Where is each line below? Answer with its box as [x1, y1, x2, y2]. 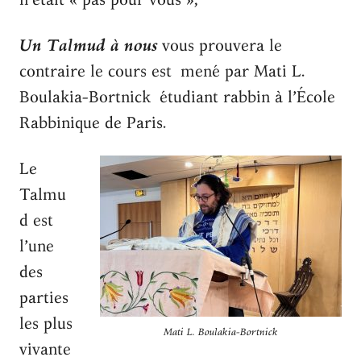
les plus [19, 312, 73, 334]
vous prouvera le [162, 34, 282, 56]
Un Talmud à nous [19, 34, 157, 56]
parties [19, 286, 68, 309]
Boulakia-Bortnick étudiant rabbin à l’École [19, 85, 335, 108]
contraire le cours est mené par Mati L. [19, 60, 305, 82]
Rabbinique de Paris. [19, 111, 166, 134]
